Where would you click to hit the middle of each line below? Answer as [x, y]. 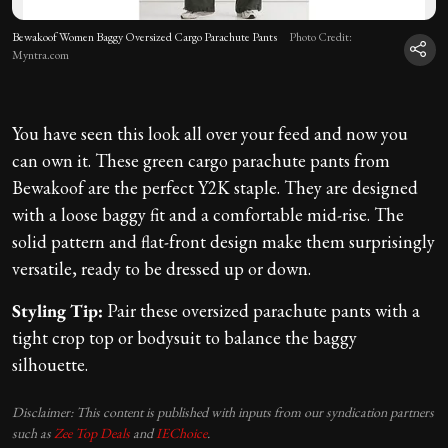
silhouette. [50, 364]
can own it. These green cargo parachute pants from [201, 160]
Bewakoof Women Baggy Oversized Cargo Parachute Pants [144, 36]
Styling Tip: [57, 310]
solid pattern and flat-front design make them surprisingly [223, 241]
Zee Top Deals [92, 432]
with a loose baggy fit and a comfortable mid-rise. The [208, 214]
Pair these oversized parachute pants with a [261, 310]
